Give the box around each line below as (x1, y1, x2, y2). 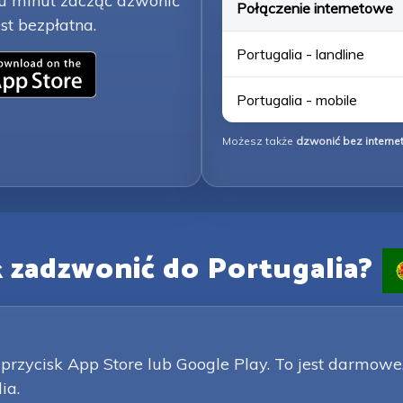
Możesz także (222, 134, 296, 148)
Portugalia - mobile (237, 91, 357, 109)
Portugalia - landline (237, 45, 364, 63)
